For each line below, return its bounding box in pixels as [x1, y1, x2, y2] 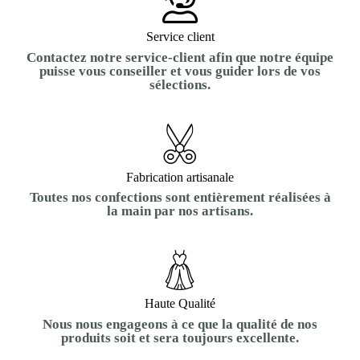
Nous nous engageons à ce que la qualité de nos [43, 316, 317, 332]
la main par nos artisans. [107, 203, 253, 219]
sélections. [149, 76, 211, 92]
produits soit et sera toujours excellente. [61, 329, 299, 346]
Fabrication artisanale [126, 170, 234, 184]
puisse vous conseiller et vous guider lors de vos [39, 63, 321, 79]
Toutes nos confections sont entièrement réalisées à [29, 190, 331, 206]
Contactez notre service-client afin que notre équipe [27, 49, 333, 65]
